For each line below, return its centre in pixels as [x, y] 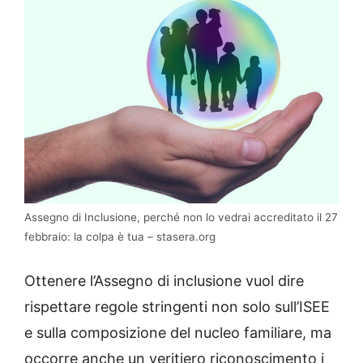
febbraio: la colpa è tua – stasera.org [120, 237]
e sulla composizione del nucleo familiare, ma [178, 333]
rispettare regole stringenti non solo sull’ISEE [177, 307]
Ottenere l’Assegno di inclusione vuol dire [164, 281]
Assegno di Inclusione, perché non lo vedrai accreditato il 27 [181, 218]
